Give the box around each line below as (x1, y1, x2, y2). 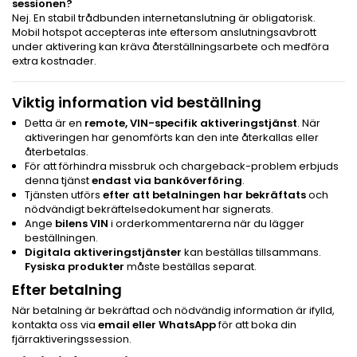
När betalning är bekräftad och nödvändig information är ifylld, (12, 302, 335, 318)
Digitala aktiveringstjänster (25, 244, 182, 260)
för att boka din (216, 316, 296, 332)
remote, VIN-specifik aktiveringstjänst (84, 115, 297, 131)
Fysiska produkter (25, 258, 124, 274)
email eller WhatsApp (98, 316, 216, 332)
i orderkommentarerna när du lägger (108, 215, 304, 231)
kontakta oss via (12, 316, 98, 332)
